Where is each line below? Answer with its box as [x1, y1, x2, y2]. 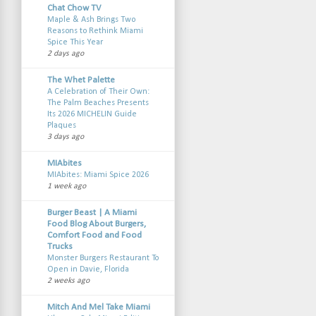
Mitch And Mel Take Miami [47, 302, 150, 312]
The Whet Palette [47, 75, 115, 85]
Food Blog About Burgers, [47, 219, 146, 229]
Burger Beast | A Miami [47, 207, 137, 217]
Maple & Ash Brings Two [47, 15, 135, 24]
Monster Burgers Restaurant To [47, 253, 159, 262]
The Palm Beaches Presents [47, 98, 149, 107]
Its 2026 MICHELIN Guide [47, 109, 137, 119]
